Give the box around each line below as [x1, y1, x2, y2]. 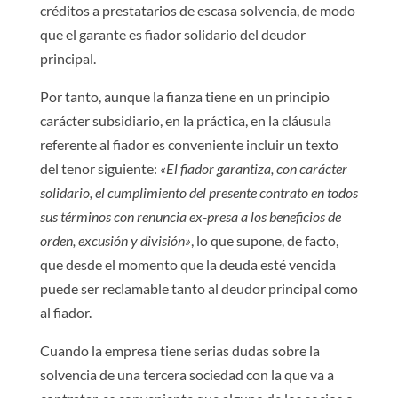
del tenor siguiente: [39, 160, 160, 177]
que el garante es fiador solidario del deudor [39, 26, 306, 43]
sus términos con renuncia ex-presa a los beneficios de [39, 208, 341, 225]
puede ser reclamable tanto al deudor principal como [39, 280, 358, 297]
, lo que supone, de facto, [190, 232, 338, 249]
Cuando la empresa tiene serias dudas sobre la [39, 342, 320, 359]
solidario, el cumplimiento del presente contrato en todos [39, 184, 358, 201]
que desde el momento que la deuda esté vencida [39, 256, 336, 273]
